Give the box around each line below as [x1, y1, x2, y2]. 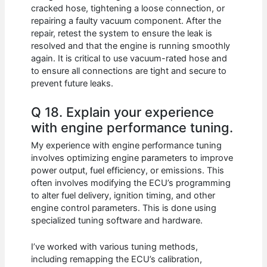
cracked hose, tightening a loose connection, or [31, 3, 225, 14]
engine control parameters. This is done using [31, 203, 217, 214]
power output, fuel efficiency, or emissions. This [31, 165, 225, 176]
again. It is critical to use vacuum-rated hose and [31, 53, 228, 64]
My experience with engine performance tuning [31, 140, 222, 151]
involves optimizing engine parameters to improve [31, 153, 234, 164]
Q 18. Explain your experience [31, 104, 215, 120]
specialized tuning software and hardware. [31, 215, 203, 226]
